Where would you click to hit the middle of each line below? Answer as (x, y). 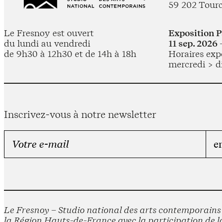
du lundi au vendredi (47, 43)
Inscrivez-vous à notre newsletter (80, 114)
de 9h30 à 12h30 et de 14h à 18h (70, 54)
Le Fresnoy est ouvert (49, 33)
